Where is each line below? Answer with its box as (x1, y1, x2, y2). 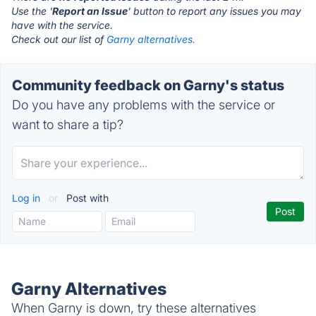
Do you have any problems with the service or (12, 97, 275, 112)
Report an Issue (52, 5, 128, 17)
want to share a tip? (12, 117, 123, 132)
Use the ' (11, 5, 52, 17)
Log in (12, 192, 43, 204)
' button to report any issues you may (128, 5, 301, 17)
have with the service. (11, 19, 113, 31)
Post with (63, 192, 109, 204)
